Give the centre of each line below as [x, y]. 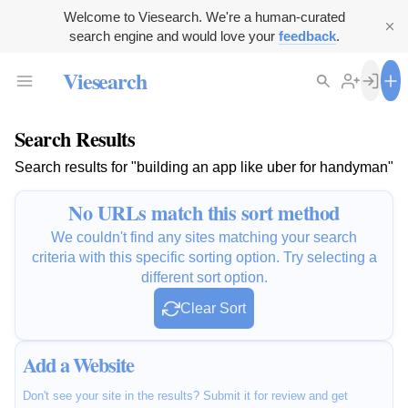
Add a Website [78, 365]
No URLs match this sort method [204, 213]
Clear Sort [213, 309]
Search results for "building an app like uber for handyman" [204, 168]
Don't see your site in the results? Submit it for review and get [185, 396]
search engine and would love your [173, 36]
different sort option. [204, 278]
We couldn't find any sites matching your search [204, 238]
